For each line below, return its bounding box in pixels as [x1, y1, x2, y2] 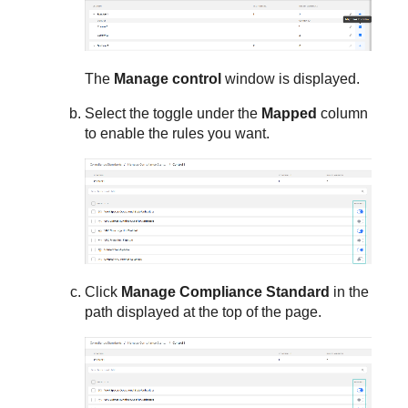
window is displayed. [221, 71, 361, 87]
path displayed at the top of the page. [85, 303, 322, 320]
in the [330, 283, 370, 300]
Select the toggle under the [85, 106, 262, 122]
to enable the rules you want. [85, 126, 270, 142]
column [317, 106, 369, 122]
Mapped [261, 106, 318, 122]
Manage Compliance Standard [121, 283, 331, 300]
